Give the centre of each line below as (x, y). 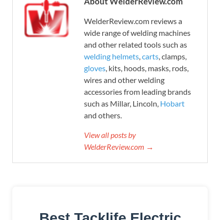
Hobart (172, 103)
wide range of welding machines (137, 32)
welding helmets (111, 56)
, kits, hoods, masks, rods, (147, 68)
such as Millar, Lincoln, (122, 103)
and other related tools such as (136, 44)
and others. (103, 115)
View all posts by (110, 135)
